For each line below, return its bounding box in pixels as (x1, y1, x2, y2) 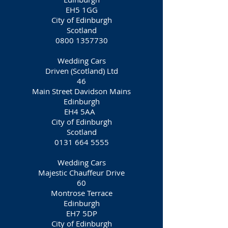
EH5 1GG (65, 5, 98, 15)
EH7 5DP (66, 208, 97, 218)
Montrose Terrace (50, 188, 112, 198)
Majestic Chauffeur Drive (38, 167, 125, 178)
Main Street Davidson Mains (32, 86, 131, 96)
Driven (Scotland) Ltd (45, 66, 118, 76)
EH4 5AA (64, 106, 99, 117)
